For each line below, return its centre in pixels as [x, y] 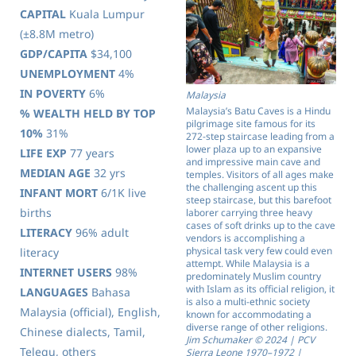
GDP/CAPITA [54, 54]
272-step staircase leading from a [260, 136]
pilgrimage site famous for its [251, 124]
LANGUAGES [54, 292]
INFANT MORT [59, 193]
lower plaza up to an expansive [254, 149]
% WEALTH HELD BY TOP [88, 113]
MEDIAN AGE [55, 173]
